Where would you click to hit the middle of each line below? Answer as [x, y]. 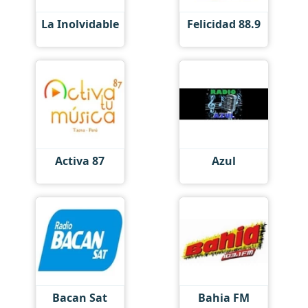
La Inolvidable [80, 24]
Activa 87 [80, 161]
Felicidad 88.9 [223, 24]
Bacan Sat [80, 298]
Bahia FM [223, 298]
